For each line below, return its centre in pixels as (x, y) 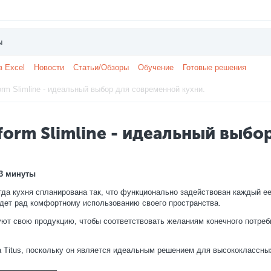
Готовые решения (214, 67)
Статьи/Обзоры (101, 67)
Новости (49, 67)
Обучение (156, 67)
